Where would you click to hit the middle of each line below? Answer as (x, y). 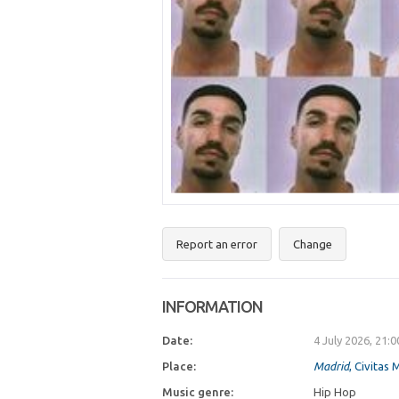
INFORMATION (212, 306)
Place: (179, 366)
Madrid (331, 366)
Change (313, 244)
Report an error (217, 244)
